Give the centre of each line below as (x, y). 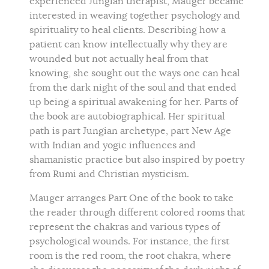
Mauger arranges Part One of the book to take (131, 198)
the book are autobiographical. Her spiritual (127, 117)
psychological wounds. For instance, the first (129, 242)
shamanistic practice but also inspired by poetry (137, 160)
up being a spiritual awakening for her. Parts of (134, 102)
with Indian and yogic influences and (113, 146)
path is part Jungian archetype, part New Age (130, 131)
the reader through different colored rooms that (137, 213)
